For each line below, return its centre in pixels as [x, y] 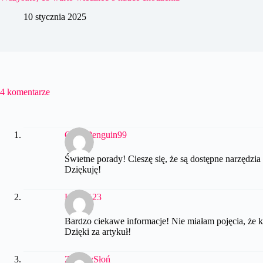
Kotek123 [83, 197]
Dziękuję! [83, 170]
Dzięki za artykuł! [98, 232]
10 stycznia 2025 [55, 17]
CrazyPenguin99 [96, 134]
